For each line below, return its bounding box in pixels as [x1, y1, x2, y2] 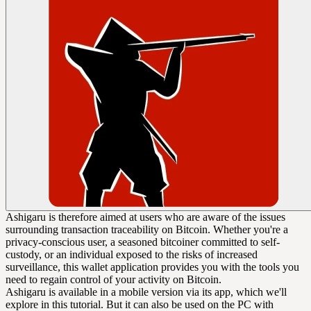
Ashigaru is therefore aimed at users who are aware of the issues [6, 211, 285, 224]
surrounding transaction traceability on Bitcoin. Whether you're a [6, 224, 288, 236]
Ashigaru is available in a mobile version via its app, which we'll [6, 286, 287, 299]
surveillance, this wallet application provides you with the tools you [6, 261, 299, 274]
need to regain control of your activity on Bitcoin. [6, 274, 221, 286]
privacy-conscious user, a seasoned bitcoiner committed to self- [6, 236, 280, 249]
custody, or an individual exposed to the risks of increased [6, 249, 258, 261]
